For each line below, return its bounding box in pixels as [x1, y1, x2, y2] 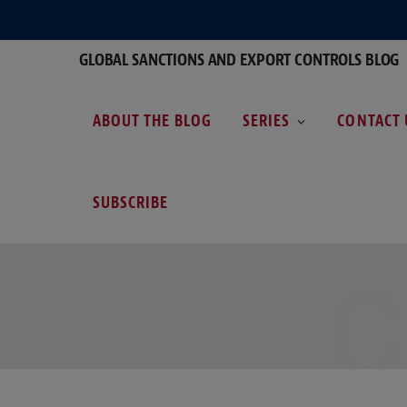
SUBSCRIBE [93, 192, 169, 213]
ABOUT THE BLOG [93, 110, 212, 131]
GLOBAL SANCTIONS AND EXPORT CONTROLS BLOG [79, 47, 400, 71]
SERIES [242, 110, 291, 131]
